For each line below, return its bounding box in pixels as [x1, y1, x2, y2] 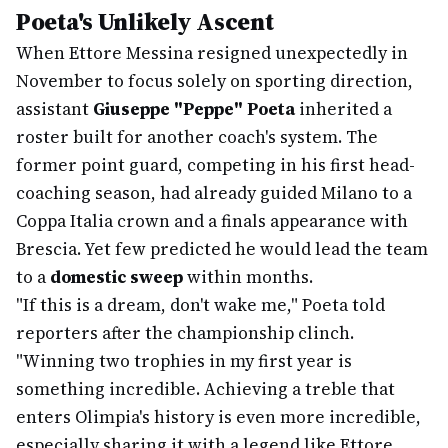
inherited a [295, 97, 392, 121]
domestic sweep [50, 265, 183, 289]
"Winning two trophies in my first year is [16, 349, 352, 373]
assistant [16, 97, 93, 121]
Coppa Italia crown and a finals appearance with [16, 209, 408, 233]
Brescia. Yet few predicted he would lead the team [16, 237, 428, 261]
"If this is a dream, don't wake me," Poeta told [16, 293, 385, 317]
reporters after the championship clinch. [16, 321, 354, 345]
